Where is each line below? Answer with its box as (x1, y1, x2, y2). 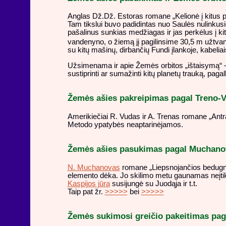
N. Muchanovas (67, 163, 120, 172)
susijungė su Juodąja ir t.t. (109, 179, 197, 188)
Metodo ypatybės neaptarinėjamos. (67, 120, 183, 129)
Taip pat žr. (67, 187, 105, 196)
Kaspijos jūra (67, 179, 110, 188)
